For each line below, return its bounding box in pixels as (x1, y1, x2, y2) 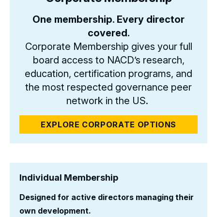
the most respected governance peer (25, 81, 192, 93)
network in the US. (66, 95, 151, 107)
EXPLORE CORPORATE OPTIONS (41, 120, 176, 129)
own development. (19, 206, 91, 216)
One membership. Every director (32, 14, 185, 25)
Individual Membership (19, 172, 118, 183)
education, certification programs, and (25, 68, 192, 79)
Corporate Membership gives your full (25, 41, 192, 52)
